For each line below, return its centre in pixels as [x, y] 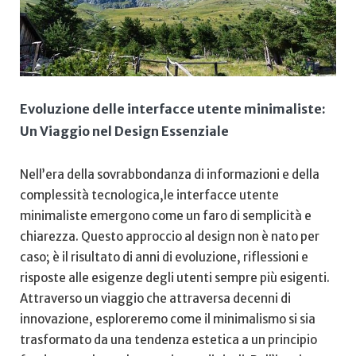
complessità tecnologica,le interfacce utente [149, 195]
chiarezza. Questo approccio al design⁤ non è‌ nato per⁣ [170, 237]
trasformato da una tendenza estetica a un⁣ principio [168, 340]
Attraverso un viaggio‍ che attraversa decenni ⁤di [155, 299]
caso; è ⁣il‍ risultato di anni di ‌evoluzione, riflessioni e [164, 257]
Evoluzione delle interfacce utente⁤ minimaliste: [173, 108]
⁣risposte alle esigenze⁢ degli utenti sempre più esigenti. [175, 278]
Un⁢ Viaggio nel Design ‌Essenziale [124, 131]
